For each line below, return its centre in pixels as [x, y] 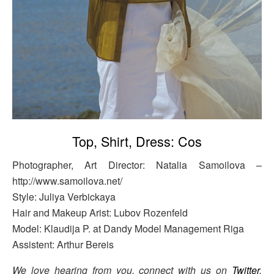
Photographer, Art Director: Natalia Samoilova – [137, 165]
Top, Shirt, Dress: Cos [137, 141]
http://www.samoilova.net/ [67, 181]
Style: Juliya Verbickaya [64, 197]
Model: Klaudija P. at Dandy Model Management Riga [128, 229]
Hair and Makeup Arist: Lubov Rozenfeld [100, 213]
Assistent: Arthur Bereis [63, 245]
